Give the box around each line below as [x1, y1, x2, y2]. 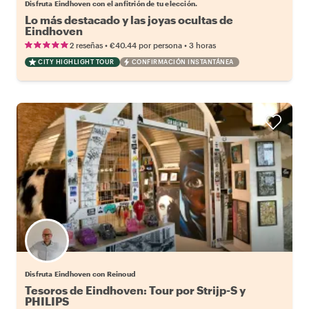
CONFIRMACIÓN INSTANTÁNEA [131, 57, 234, 66]
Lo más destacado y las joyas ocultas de [25, 12, 233, 26]
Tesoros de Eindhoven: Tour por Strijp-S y [25, 283, 246, 297]
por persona [139, 40, 182, 50]
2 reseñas [70, 40, 103, 50]
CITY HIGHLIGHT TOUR [38, 57, 114, 66]
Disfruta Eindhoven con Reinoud [25, 269, 135, 278]
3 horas [189, 40, 216, 50]
